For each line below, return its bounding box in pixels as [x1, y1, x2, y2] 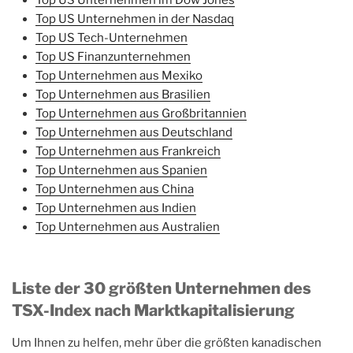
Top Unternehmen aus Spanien [35, 162, 207, 177]
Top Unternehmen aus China [35, 181, 194, 196]
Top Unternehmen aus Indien [35, 200, 196, 215]
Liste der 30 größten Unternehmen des [12, 279, 311, 299]
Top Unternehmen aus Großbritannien [35, 106, 247, 121]
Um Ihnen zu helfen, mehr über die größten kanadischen [12, 336, 321, 351]
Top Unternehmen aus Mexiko [35, 68, 203, 83]
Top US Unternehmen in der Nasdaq [35, 11, 234, 26]
